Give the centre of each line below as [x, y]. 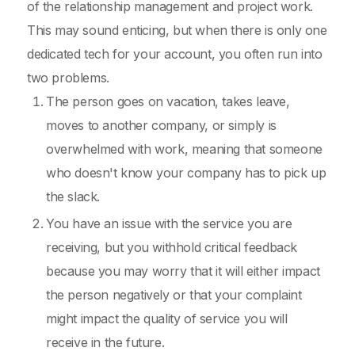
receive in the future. [105, 342]
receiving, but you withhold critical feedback [172, 247]
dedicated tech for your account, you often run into [175, 54]
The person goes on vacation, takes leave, [168, 101]
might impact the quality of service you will [167, 319]
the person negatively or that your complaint [174, 295]
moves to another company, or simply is [161, 125]
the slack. [73, 197]
